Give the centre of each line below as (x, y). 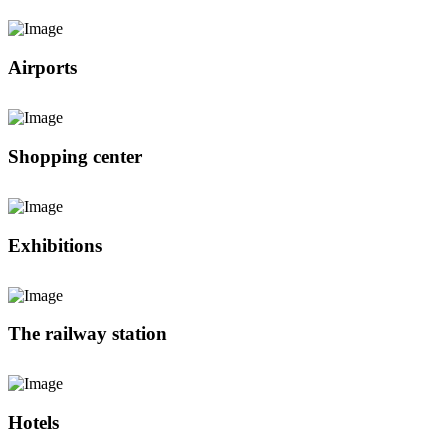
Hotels (33, 423)
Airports (42, 68)
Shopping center (75, 156)
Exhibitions (55, 245)
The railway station (87, 334)
